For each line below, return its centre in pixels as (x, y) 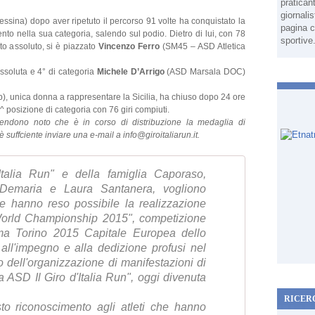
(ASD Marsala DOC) (205, 72)
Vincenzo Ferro (129, 46)
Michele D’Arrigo (130, 72)
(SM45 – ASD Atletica (203, 46)
